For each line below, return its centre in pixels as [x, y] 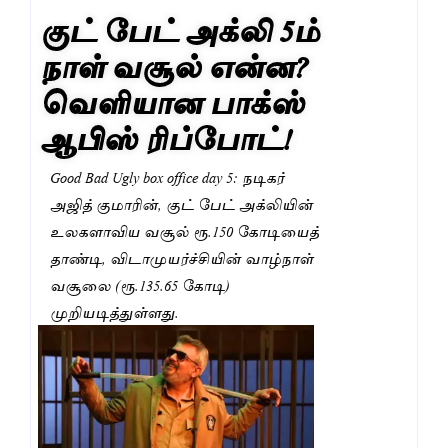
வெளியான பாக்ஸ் [173, 99]
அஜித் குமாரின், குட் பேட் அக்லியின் [181, 203]
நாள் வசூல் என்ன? [175, 63]
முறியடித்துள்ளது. [114, 311]
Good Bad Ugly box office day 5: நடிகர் [167, 176]
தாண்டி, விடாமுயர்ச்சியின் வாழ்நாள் [181, 257]
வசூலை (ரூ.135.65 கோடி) [140, 284]
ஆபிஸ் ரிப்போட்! [167, 135]
